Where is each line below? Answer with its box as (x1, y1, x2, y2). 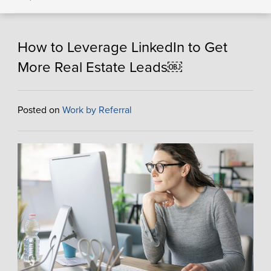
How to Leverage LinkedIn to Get (17, 39, 227, 56)
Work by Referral (62, 104, 132, 116)
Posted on (17, 104, 62, 116)
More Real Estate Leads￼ (17, 59, 182, 76)
